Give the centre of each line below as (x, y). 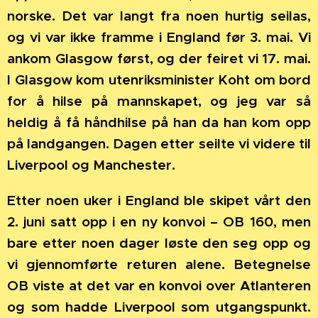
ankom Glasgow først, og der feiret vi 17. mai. (159, 58)
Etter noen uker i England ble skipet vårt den (159, 200)
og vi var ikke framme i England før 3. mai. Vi (159, 37)
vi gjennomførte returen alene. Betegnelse (159, 264)
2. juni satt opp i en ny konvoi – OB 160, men (159, 221)
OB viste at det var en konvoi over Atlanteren (159, 285)
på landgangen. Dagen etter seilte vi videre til (159, 143)
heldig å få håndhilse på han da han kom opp (159, 122)
